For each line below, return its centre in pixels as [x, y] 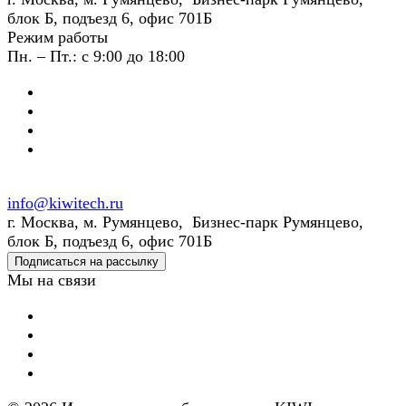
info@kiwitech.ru [65, 203]
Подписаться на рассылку [87, 261]
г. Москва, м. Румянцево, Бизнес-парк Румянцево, [185, 222]
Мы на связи [52, 280]
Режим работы [58, 37]
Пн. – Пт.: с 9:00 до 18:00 [96, 56]
